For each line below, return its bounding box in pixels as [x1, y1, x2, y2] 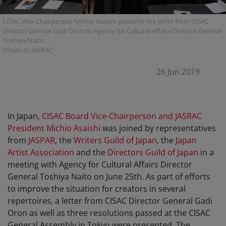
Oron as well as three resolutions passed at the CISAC [8, 207, 210, 219]
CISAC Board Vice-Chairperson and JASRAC [42, 110, 202, 122]
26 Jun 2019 [156, 66, 200, 78]
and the [74, 147, 107, 158]
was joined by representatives [100, 123, 216, 134]
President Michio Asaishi [8, 123, 100, 134]
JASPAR [28, 135, 55, 146]
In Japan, [8, 110, 42, 122]
